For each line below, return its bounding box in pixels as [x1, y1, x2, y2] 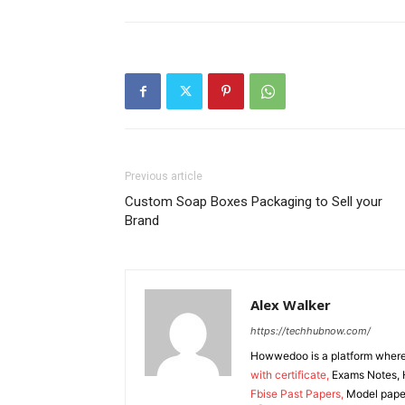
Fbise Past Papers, [250, 387, 346, 400]
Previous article [125, 170, 202, 183]
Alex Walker [250, 296, 331, 314]
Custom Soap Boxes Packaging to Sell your [125, 193, 382, 210]
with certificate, [250, 368, 332, 381]
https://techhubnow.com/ [250, 325, 371, 337]
